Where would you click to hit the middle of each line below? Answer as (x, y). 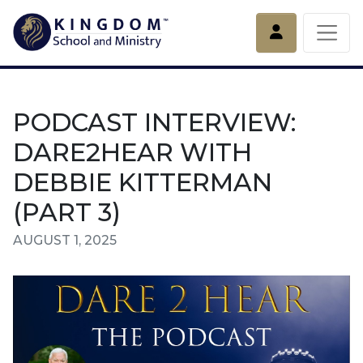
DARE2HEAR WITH (132, 152)
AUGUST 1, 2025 (65, 240)
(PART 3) (67, 212)
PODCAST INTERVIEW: (154, 122)
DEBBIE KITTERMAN (143, 182)
